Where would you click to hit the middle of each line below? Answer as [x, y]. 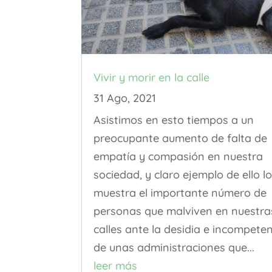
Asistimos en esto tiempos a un [174, 120]
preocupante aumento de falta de [181, 138]
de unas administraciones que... [174, 247]
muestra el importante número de [180, 192]
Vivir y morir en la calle [152, 77]
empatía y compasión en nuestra [178, 156]
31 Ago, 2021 [125, 98]
